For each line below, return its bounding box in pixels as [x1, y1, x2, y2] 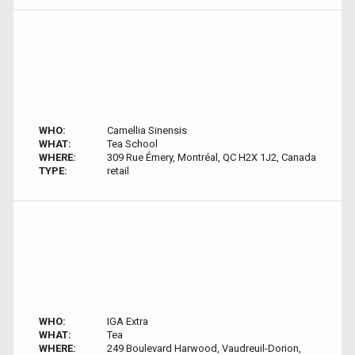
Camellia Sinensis [106, 124, 187, 136]
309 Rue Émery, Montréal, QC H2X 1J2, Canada [106, 151, 316, 163]
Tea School [106, 138, 158, 150]
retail [106, 165, 129, 177]
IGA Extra [106, 315, 148, 327]
